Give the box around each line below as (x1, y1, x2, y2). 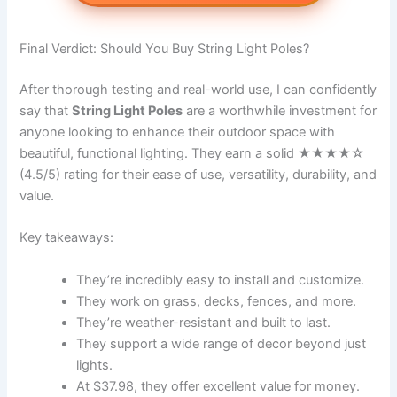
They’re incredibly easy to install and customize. (76, 271, 365, 288)
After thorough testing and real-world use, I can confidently (19, 82, 378, 98)
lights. (76, 356, 113, 373)
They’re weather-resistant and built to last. (76, 314, 331, 331)
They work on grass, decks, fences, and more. (76, 292, 357, 309)
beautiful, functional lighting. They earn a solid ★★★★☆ (19, 145, 365, 162)
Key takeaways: (19, 230, 114, 246)
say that (19, 103, 73, 120)
